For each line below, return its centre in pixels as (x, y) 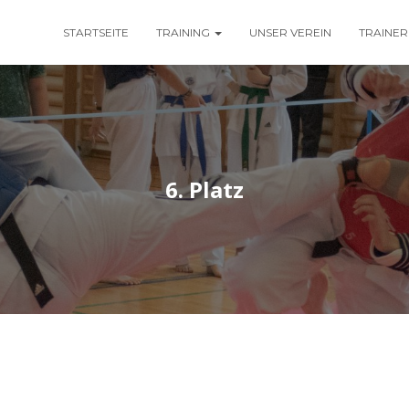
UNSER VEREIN (290, 32)
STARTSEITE (96, 32)
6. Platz (204, 189)
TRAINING (184, 32)
